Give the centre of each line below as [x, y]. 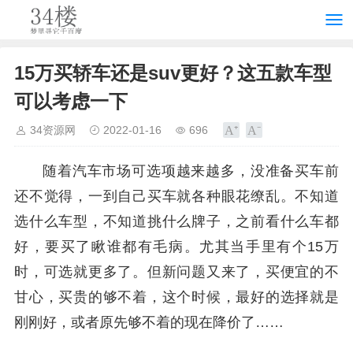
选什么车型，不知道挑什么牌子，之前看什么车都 [176, 221]
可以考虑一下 [71, 101]
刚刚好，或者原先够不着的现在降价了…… [149, 322]
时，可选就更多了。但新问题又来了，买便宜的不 [176, 272]
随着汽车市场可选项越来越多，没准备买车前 [191, 171]
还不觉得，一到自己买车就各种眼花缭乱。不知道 [176, 196]
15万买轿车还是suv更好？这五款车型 [173, 73]
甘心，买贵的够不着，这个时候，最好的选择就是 [176, 297]
